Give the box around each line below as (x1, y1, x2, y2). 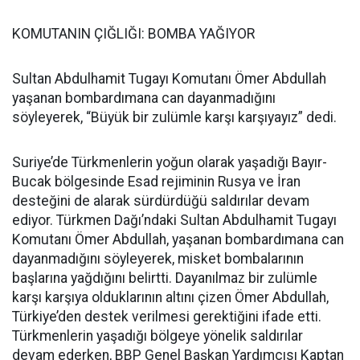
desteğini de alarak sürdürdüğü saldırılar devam (12, 193, 309, 209)
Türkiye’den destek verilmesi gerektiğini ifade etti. (12, 309, 321, 325)
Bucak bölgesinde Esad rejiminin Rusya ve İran (12, 174, 301, 190)
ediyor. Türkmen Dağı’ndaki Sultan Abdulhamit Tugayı (12, 212, 337, 228)
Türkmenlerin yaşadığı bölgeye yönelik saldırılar (12, 328, 303, 344)
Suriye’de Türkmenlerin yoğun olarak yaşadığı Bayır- (12, 154, 327, 170)
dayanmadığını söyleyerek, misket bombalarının (12, 251, 304, 267)
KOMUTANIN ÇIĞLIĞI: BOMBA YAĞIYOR (12, 26, 255, 42)
